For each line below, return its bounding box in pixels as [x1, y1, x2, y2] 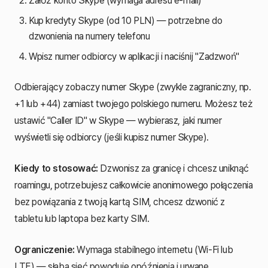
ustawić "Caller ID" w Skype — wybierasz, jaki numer [14, 114, 222, 126]
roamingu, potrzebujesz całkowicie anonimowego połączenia [14, 179, 253, 191]
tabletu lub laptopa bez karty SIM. [14, 212, 150, 224]
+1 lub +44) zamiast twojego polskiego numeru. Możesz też [14, 98, 253, 109]
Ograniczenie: [14, 243, 75, 255]
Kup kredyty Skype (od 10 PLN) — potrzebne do [29, 14, 223, 26]
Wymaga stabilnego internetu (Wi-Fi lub [74, 243, 233, 255]
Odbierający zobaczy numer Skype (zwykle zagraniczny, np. [14, 81, 251, 93]
